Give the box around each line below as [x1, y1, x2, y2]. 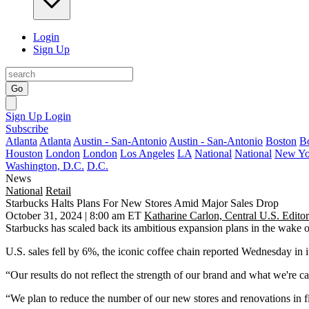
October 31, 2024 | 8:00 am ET [6, 210, 141, 221]
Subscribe [6, 123, 48, 134]
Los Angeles [120, 148, 175, 159]
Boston [266, 135, 297, 147]
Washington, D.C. [6, 160, 84, 172]
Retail [46, 185, 71, 197]
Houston [6, 148, 43, 159]
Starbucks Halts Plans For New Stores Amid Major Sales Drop [6, 197, 279, 209]
